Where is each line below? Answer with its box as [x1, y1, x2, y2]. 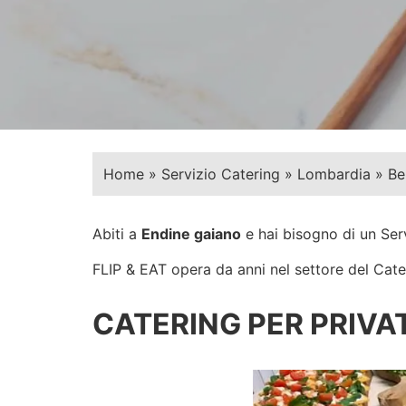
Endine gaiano [141, 225, 241, 244]
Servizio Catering [161, 165, 280, 184]
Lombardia [297, 165, 371, 184]
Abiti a [92, 225, 141, 244]
